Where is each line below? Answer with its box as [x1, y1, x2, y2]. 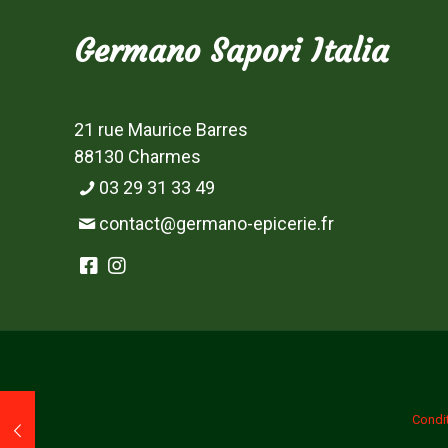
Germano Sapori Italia [74, 31, 389, 72]
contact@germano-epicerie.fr [99, 213, 335, 235]
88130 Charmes [74, 146, 201, 168]
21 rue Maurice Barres [74, 119, 248, 141]
